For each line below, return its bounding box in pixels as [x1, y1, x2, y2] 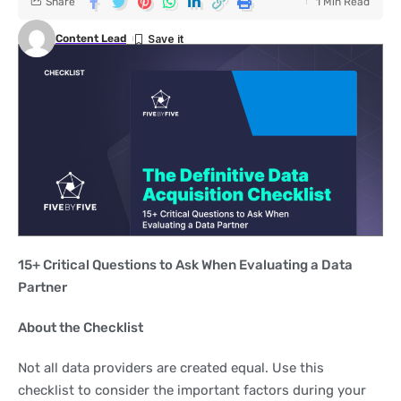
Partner [18, 278, 67, 295]
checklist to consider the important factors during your [18, 381, 366, 398]
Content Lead [55, 32, 126, 45]
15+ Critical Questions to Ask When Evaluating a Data [18, 256, 353, 273]
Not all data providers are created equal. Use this [18, 359, 324, 376]
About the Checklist [18, 319, 143, 336]
